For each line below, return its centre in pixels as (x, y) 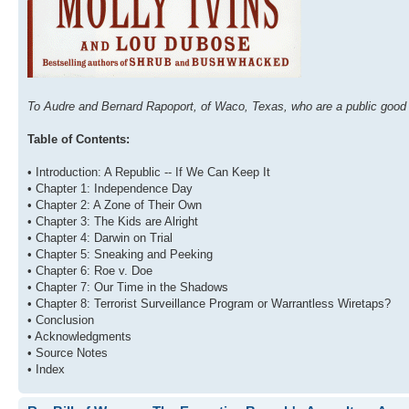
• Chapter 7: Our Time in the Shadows (128, 288)
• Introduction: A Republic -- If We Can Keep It (149, 173)
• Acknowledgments (79, 337)
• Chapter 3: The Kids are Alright (113, 222)
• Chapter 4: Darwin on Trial (100, 238)
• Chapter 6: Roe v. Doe (90, 271)
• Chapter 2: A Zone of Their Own (115, 205)
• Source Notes (68, 353)
